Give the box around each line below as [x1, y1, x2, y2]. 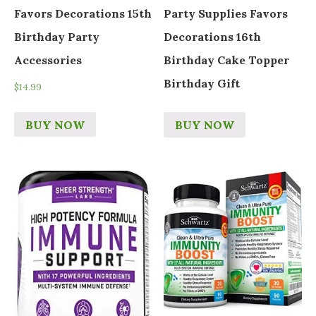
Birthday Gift [164, 75, 241, 90]
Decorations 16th [164, 29, 262, 44]
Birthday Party [14, 29, 99, 44]
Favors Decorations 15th [14, 6, 152, 20]
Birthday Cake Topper [164, 52, 290, 67]
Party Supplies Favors [164, 6, 288, 20]
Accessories [14, 52, 82, 67]
